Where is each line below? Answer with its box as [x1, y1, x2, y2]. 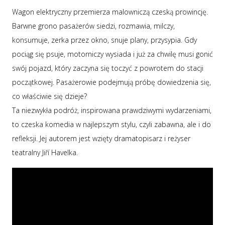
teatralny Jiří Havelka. [12, 148, 78, 157]
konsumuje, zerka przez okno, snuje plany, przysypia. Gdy [12, 35, 197, 45]
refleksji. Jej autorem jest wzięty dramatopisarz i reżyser [12, 134, 190, 143]
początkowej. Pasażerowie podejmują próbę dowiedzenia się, [12, 77, 211, 87]
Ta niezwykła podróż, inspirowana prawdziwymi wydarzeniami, [12, 105, 211, 115]
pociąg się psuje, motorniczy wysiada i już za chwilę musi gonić [12, 49, 213, 59]
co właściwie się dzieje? [12, 91, 87, 101]
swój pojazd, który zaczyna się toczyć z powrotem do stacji [12, 63, 203, 73]
